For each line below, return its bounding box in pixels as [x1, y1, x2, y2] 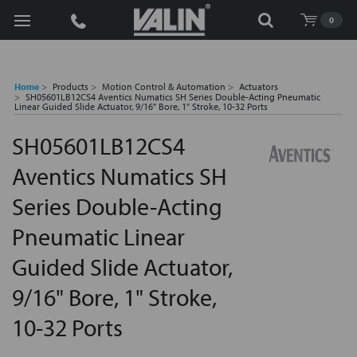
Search [14, 12, 46, 26]
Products [53, 80, 88, 92]
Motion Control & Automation [102, 80, 226, 92]
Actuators [239, 80, 278, 92]
